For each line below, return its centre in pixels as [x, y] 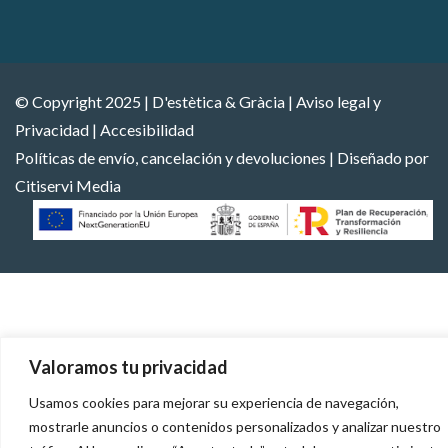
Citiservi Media [68, 186]
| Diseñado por [377, 158]
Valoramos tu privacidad [128, 366]
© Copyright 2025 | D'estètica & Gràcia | [155, 102]
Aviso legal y [338, 102]
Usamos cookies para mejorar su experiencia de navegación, [214, 402]
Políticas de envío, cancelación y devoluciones [170, 158]
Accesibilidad [147, 130]
